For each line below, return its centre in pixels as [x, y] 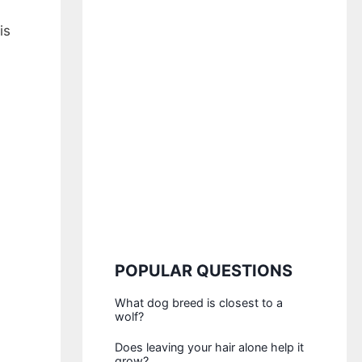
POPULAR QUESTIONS [204, 271]
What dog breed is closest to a [199, 303]
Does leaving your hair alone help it [210, 347]
